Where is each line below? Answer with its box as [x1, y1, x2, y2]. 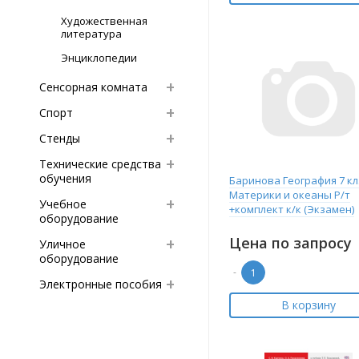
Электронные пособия [39, 276, 162, 292]
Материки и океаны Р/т [229, 188, 350, 202]
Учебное [39, 196, 87, 212]
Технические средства [39, 156, 161, 171]
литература [61, 26, 122, 41]
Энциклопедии [61, 50, 137, 65]
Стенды [39, 131, 80, 146]
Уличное [39, 236, 86, 252]
